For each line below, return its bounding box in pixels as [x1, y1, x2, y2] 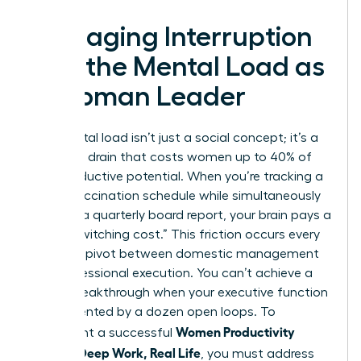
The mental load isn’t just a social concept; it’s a [30, 131, 318, 144]
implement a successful [30, 326, 176, 339]
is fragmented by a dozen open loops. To [30, 305, 276, 318]
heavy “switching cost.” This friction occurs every [30, 227, 320, 241]
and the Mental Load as [30, 52, 325, 81]
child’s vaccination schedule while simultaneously [30, 189, 321, 202]
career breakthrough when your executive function [30, 285, 328, 299]
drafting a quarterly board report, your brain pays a [30, 208, 331, 222]
